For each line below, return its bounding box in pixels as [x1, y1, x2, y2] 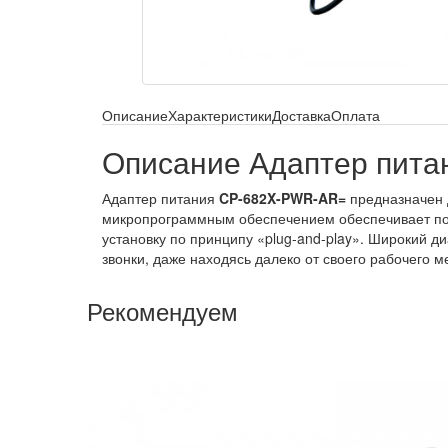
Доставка [272, 105, 331, 125]
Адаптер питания [102, 188, 219, 208]
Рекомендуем [87, 293, 238, 328]
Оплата [331, 105, 380, 125]
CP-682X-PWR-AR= [219, 188, 346, 208]
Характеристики [168, 105, 272, 125]
